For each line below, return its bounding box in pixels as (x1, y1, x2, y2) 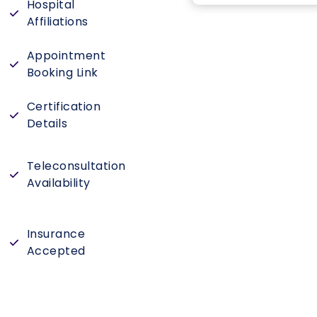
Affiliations (26, 13, 88, 30)
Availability (26, 175, 91, 191)
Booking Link (26, 64, 98, 81)
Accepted (26, 243, 86, 259)
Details (26, 115, 68, 132)
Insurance (26, 226, 86, 242)
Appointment (26, 47, 106, 64)
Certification (26, 98, 101, 115)
